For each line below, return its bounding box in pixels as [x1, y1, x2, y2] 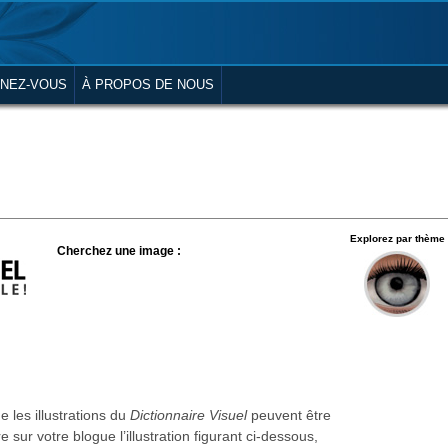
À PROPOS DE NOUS [82, 77, 214, 92]
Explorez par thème [349, 233, 445, 244]
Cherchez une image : [57, 244, 181, 258]
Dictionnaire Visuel [130, 407, 247, 423]
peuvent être [247, 407, 331, 423]
